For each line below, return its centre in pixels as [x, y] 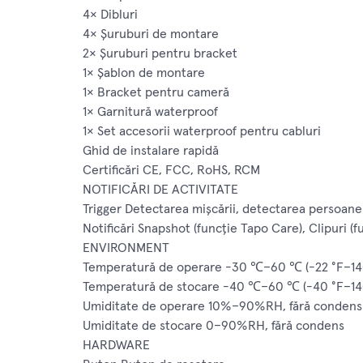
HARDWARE [116, 346]
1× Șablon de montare [144, 73]
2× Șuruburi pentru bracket [160, 54]
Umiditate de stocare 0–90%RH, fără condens [214, 326]
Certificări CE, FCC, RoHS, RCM [171, 171]
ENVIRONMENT [126, 248]
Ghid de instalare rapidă [151, 151]
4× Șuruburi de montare [151, 34]
